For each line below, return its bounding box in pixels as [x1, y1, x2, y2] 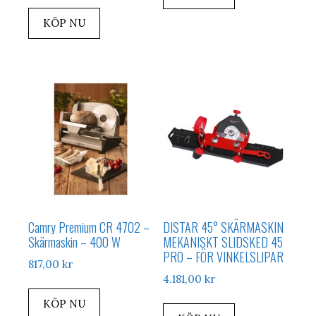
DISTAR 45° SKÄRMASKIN [163, 218, 284, 237]
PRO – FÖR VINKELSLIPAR [163, 248, 284, 267]
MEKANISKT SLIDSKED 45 [163, 233, 284, 252]
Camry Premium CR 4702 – [28, 218, 150, 237]
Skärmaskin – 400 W [28, 233, 121, 252]
